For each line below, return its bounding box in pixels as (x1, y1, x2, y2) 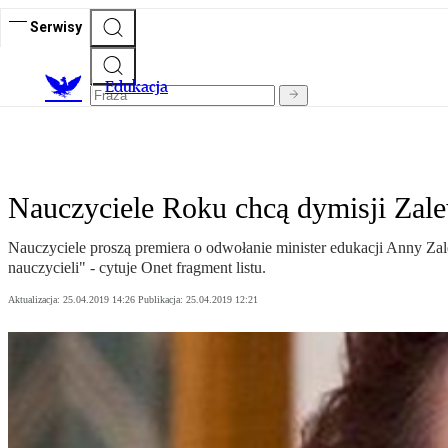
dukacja (114, 77, 168, 97)
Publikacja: (138, 294, 186, 306)
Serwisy (30, 18, 82, 35)
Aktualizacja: (8, 294, 63, 306)
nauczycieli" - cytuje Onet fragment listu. (8, 259, 266, 277)
